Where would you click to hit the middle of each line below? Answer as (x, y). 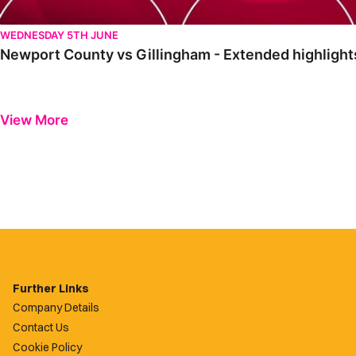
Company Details (56, 308)
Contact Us (41, 328)
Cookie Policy (47, 347)
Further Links (51, 288)
